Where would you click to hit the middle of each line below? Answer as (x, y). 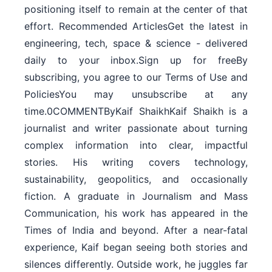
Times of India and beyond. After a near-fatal (136, 230)
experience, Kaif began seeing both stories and (136, 247)
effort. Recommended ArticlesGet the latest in (136, 26)
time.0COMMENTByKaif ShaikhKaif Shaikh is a (136, 111)
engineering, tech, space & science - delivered (136, 43)
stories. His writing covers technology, (136, 162)
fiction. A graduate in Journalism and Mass (136, 196)
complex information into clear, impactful (136, 145)
